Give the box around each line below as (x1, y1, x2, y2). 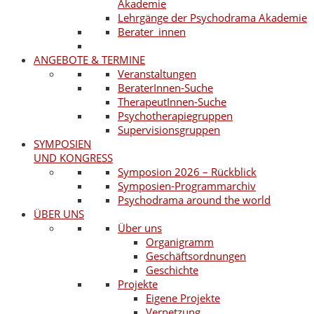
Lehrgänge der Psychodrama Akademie (118, 11, 307, 25)
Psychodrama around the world (118, 193, 271, 207)
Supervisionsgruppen (118, 123, 220, 137)
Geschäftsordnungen (146, 249, 246, 263)
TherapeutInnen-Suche (118, 95, 226, 109)
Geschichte (146, 263, 198, 277)
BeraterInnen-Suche (118, 81, 213, 95)
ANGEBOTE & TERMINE (34, 53, 145, 67)
